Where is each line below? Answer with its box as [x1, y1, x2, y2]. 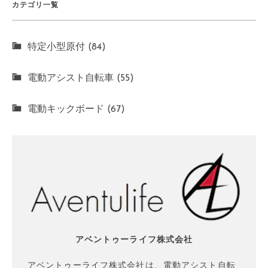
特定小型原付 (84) [28, 42, 106, 52]
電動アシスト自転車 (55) [28, 73, 134, 83]
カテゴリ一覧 [12, 2, 59, 10]
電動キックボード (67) [28, 104, 125, 114]
